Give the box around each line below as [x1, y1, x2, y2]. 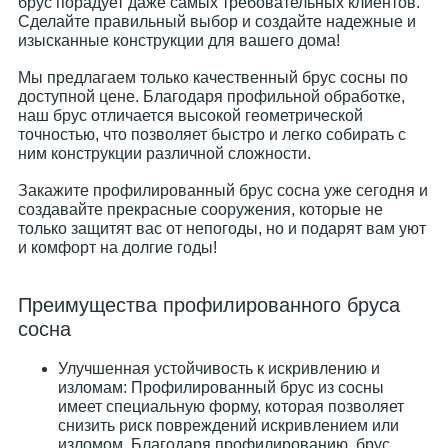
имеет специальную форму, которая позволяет [58, 398, 404, 415]
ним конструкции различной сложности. [18, 145, 311, 162]
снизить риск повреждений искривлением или [58, 417, 399, 434]
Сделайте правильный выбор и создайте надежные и [18, 13, 416, 30]
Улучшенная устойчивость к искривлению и [58, 360, 380, 377]
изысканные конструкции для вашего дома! [18, 32, 340, 49]
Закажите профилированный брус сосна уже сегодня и [18, 182, 428, 199]
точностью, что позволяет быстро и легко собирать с [18, 126, 406, 143]
